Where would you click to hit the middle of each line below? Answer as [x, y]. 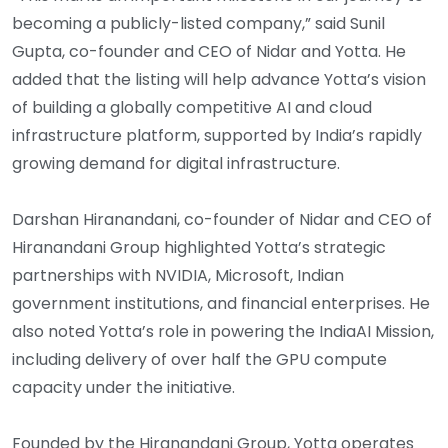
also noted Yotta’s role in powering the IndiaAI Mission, [223, 332]
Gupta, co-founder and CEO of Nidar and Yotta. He [209, 52]
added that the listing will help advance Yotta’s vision [219, 80]
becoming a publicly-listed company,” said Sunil [198, 24]
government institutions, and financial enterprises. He [221, 304]
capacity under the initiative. [123, 388]
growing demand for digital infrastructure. [176, 164]
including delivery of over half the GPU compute [199, 360]
